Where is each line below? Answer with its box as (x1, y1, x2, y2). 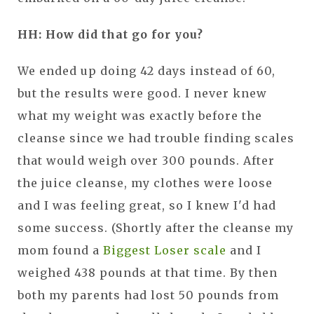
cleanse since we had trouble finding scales (18, 130, 294, 145)
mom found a (18, 243, 103, 257)
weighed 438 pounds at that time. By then (18, 265, 278, 280)
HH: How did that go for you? (18, 27, 203, 41)
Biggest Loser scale (103, 243, 226, 257)
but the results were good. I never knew (18, 86, 267, 100)
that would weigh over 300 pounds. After (18, 153, 275, 168)
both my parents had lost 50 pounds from (18, 287, 279, 302)
